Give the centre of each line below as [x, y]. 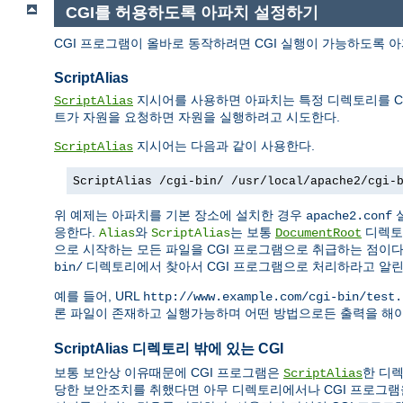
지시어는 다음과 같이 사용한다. [224, 146]
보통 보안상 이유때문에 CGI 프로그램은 [169, 373]
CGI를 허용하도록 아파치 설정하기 [192, 13]
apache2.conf [349, 216]
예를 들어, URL [99, 296]
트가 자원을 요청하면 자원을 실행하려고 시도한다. [197, 117]
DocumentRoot [318, 233]
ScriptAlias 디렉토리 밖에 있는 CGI [169, 349]
